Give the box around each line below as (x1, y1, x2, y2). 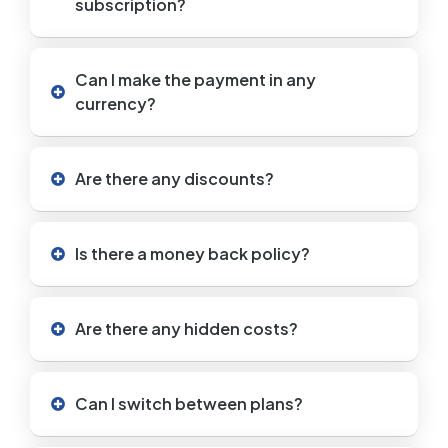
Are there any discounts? (75, 167, 274, 189)
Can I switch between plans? (75, 392, 303, 414)
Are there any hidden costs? (75, 317, 298, 339)
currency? (75, 92, 156, 114)
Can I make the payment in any (75, 68, 316, 90)
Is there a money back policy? (75, 242, 310, 264)
